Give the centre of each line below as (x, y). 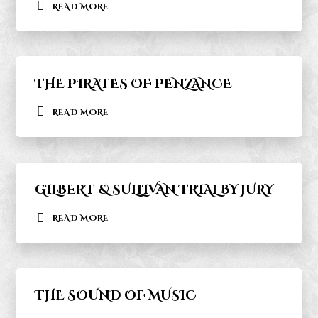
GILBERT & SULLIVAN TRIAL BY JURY (154, 190)
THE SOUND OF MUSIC (115, 296)
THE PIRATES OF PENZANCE (133, 84)
